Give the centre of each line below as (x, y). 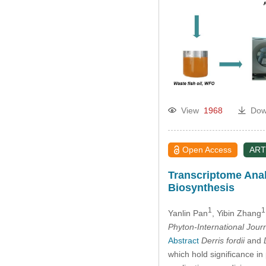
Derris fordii (223, 240)
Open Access (207, 150)
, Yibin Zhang (236, 213)
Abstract (183, 240)
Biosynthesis (201, 188)
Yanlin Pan (188, 213)
